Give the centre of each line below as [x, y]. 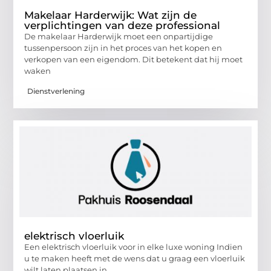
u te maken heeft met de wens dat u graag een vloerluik [135, 259]
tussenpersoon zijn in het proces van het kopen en [123, 48]
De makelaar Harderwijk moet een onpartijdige [119, 37]
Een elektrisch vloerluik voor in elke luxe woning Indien [134, 247]
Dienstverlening [56, 91]
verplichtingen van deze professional [122, 26]
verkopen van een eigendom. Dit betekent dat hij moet [134, 60]
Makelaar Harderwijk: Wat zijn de [111, 15]
